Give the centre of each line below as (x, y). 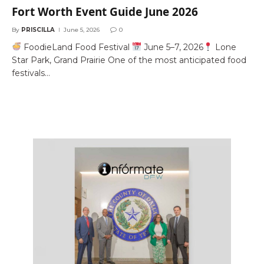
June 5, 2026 (82, 30)
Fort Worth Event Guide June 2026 (105, 12)
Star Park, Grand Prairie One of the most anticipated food (129, 60)
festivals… (31, 73)
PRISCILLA (38, 30)
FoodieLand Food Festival (76, 47)
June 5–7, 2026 (172, 47)
